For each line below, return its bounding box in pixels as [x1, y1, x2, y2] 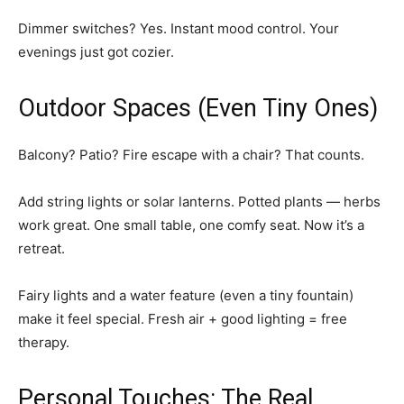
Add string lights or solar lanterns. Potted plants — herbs [18, 193, 381, 211]
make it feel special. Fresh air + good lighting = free [18, 310, 347, 328]
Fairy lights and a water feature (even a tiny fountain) [18, 287, 353, 305]
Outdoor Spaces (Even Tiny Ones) [18, 94, 378, 124]
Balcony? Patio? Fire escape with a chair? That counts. [18, 146, 364, 164]
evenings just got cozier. [18, 43, 174, 61]
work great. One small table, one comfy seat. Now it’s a [18, 216, 364, 234]
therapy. [18, 334, 69, 352]
